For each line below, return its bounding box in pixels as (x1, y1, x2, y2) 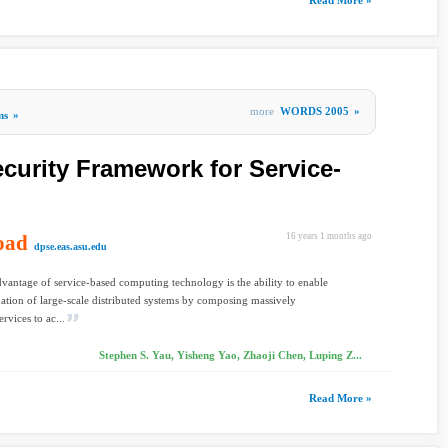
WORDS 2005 (280, 105, 349, 117)
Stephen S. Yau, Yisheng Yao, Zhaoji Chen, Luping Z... (99, 349, 362, 361)
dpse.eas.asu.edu (34, 241, 107, 252)
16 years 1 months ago (286, 231, 372, 241)
